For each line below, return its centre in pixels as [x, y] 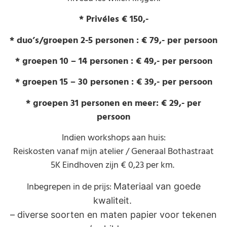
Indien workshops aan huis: [113, 138]
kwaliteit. [113, 200]
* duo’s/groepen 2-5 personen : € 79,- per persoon [113, 40]
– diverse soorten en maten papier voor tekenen [113, 214]
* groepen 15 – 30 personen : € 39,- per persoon [113, 82]
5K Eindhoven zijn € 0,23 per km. [113, 165]
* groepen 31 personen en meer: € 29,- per [113, 103]
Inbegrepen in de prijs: [70, 186]
